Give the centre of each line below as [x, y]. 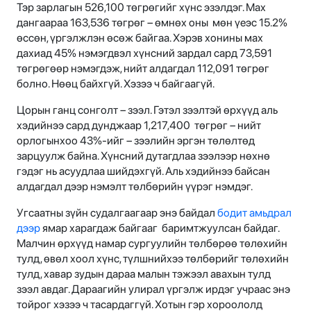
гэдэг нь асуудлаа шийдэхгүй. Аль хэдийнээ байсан [143, 171]
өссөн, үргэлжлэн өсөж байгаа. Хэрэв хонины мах [140, 37]
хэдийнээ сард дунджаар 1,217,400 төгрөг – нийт [139, 125]
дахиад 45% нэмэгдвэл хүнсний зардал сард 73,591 [144, 53]
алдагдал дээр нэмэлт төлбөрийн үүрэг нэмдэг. [137, 186]
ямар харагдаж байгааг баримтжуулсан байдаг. [160, 228]
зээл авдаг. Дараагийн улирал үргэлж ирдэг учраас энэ [153, 289]
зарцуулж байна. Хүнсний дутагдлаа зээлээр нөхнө [143, 155]
